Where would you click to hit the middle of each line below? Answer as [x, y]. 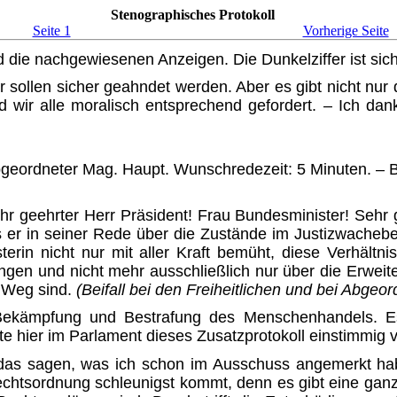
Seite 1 [51, 31]
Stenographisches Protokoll [192, 15]
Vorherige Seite [346, 31]
